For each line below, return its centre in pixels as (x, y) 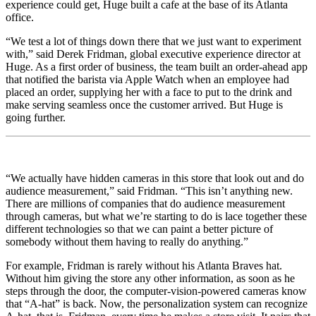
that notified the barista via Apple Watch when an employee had (147, 79)
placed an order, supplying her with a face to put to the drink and (149, 92)
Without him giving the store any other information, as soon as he (150, 278)
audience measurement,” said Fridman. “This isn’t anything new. (149, 190)
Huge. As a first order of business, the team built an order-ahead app (157, 66)
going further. (36, 117)
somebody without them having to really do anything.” (127, 241)
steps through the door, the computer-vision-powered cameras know (156, 291)
